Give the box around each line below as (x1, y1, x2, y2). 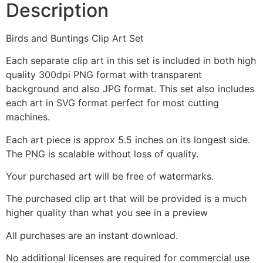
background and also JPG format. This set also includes (6, 83, 254, 95)
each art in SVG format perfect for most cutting (6, 97, 219, 109)
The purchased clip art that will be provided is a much (6, 193, 247, 205)
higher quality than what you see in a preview (6, 207, 208, 219)
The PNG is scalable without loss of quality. (6, 147, 198, 160)
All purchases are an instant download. (6, 229, 178, 241)
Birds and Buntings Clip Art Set (6, 32, 144, 44)
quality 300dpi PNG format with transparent (6, 69, 202, 81)
